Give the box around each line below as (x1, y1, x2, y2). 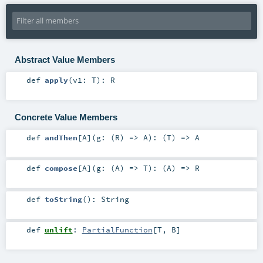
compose (44, 163, 77, 173)
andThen (44, 133, 77, 143)
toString (44, 194, 82, 204)
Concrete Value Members (14, 112, 117, 122)
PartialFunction (82, 224, 153, 234)
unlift (44, 224, 73, 234)
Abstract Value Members (14, 54, 115, 65)
